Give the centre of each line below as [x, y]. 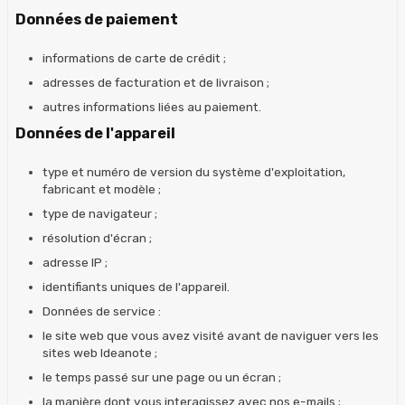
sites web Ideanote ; [100, 352]
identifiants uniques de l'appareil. [136, 286]
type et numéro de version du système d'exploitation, [194, 171]
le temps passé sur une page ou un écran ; [162, 377]
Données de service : [102, 311]
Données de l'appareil [95, 133]
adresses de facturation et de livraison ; [156, 82]
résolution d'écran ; [97, 237]
